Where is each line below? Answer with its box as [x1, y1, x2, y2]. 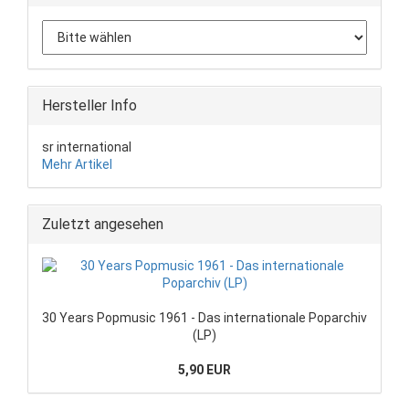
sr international [42, 139, 131, 154]
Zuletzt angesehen [42, 215, 163, 233]
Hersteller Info [42, 96, 137, 114]
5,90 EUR [178, 362, 231, 377]
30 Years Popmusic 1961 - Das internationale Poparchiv [42, 309, 367, 325]
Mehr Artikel [42, 156, 112, 172]
